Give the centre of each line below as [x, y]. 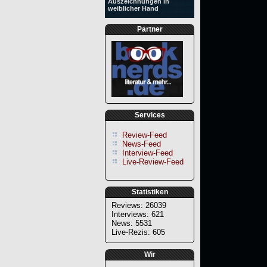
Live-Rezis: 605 [138, 232]
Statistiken [150, 192]
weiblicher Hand [133, 8]
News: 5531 [132, 223]
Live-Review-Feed [153, 162]
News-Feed [142, 144]
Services [150, 115]
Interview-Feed [148, 153]
